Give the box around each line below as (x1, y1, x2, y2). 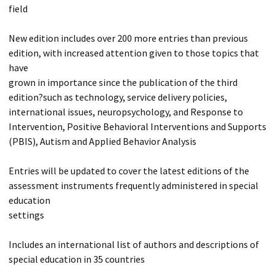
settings (9, 209, 44, 221)
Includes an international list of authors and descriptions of (9, 238, 259, 250)
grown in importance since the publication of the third (9, 76, 238, 88)
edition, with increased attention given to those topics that (9, 47, 259, 59)
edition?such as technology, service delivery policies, (9, 91, 227, 103)
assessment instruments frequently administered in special (9, 179, 258, 192)
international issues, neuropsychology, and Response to (9, 106, 243, 118)
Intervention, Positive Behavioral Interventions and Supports (9, 120, 266, 133)
